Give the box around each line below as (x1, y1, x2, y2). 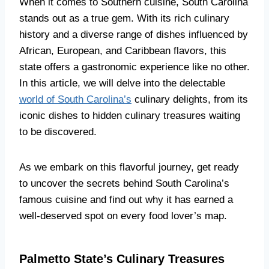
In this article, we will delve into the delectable (19, 77, 225, 89)
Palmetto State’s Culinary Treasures (19, 252, 225, 265)
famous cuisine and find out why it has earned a (19, 194, 233, 205)
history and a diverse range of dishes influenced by (19, 29, 248, 40)
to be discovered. (19, 126, 97, 138)
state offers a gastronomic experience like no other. (19, 61, 250, 73)
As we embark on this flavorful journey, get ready (19, 162, 239, 173)
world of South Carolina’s (19, 94, 131, 105)
